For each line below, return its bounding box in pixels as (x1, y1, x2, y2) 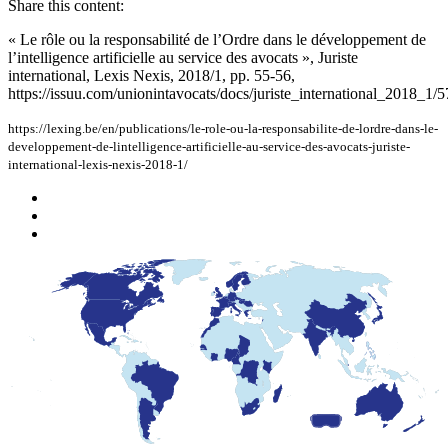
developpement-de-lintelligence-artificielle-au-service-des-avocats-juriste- (8, 138, 410, 154)
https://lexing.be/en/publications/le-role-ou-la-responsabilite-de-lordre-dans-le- (8, 120, 438, 136)
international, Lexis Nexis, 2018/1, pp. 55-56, (8, 66, 295, 84)
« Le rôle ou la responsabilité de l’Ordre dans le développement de (8, 30, 426, 48)
